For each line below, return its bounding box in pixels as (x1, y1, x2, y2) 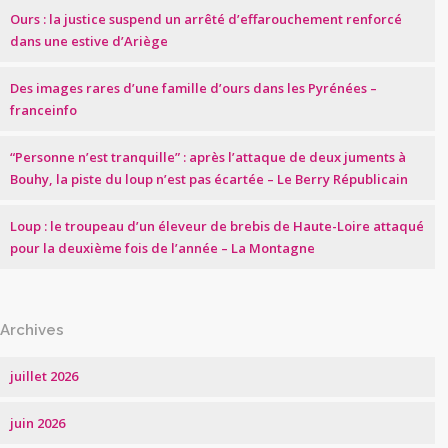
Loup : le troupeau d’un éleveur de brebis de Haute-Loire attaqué (10, 217, 424, 235)
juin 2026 (10, 414, 65, 432)
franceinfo (10, 101, 77, 119)
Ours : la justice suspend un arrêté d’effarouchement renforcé (10, 10, 402, 28)
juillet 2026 (10, 367, 78, 385)
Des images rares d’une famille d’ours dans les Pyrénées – (10, 79, 377, 97)
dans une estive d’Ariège (10, 32, 168, 50)
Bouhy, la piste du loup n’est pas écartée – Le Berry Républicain (10, 170, 408, 188)
